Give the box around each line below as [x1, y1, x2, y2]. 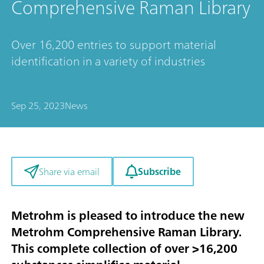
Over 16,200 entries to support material [11, 34, 216, 55]
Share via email [38, 163, 100, 180]
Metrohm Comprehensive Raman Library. [11, 222, 242, 243]
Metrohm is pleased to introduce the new [11, 205, 245, 226]
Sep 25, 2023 [11, 97, 65, 114]
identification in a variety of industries [11, 50, 205, 71]
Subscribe [137, 163, 181, 180]
